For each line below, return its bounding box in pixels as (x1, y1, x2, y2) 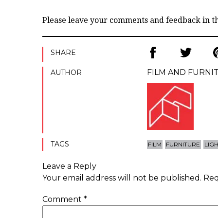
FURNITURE (166, 140, 200, 148)
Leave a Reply (42, 161, 96, 171)
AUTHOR (51, 68, 82, 77)
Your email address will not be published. (42, 173, 201, 182)
